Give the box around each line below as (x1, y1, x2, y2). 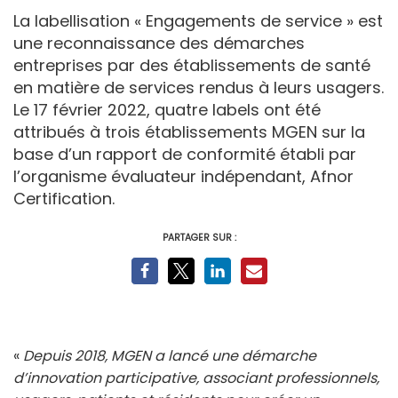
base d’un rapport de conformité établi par (13, 142, 356, 165)
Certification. (13, 187, 115, 210)
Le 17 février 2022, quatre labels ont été (13, 98, 321, 121)
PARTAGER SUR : (162, 230, 236, 244)
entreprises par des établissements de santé (13, 53, 370, 76)
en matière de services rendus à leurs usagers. (13, 76, 384, 99)
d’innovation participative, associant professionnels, (13, 367, 379, 388)
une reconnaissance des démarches (13, 31, 305, 54)
